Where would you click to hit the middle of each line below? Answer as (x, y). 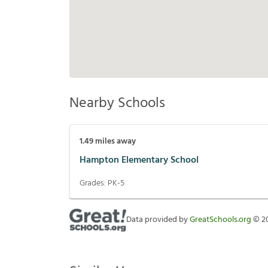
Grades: (94, 184)
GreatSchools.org (220, 220)
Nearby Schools (117, 104)
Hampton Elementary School (139, 160)
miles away (115, 142)
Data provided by (158, 220)
